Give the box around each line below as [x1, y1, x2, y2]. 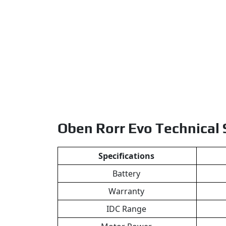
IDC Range [106, 203, 148, 214]
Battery [112, 167, 142, 179]
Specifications [98, 150, 156, 161]
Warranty [108, 185, 146, 197]
